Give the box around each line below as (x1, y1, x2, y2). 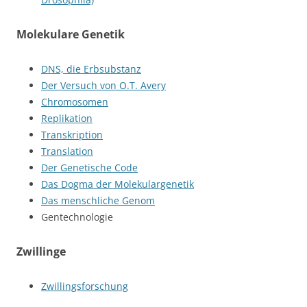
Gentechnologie (41, 210, 113, 223)
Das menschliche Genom (41, 194, 155, 207)
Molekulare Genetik (16, 27, 125, 42)
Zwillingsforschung (41, 280, 128, 293)
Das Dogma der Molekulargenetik (41, 177, 194, 191)
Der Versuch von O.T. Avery (41, 79, 166, 92)
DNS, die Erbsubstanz (41, 62, 141, 75)
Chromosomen (41, 95, 108, 108)
